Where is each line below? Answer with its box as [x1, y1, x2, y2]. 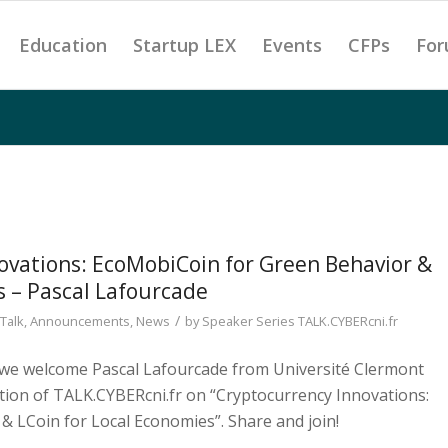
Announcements [30, 312, 130, 330]
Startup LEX [132, 33, 236, 57]
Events [261, 33, 322, 57]
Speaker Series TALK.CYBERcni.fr [202, 312, 398, 330]
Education [18, 33, 107, 57]
